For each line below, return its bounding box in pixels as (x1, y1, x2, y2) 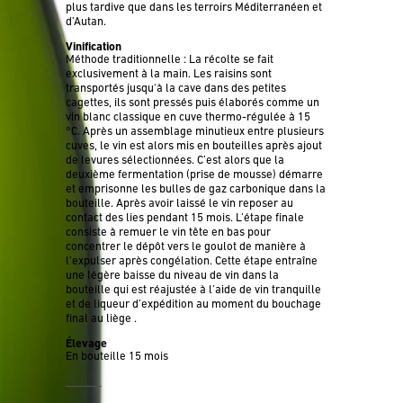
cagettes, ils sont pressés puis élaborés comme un (66, 95, 320, 109)
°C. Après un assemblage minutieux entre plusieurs (66, 124, 325, 138)
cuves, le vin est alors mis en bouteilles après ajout (66, 139, 323, 152)
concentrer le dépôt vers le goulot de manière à (66, 239, 307, 253)
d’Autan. (66, 14, 107, 28)
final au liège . (66, 311, 138, 325)
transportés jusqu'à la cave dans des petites (66, 81, 287, 94)
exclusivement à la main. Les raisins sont (66, 67, 273, 80)
